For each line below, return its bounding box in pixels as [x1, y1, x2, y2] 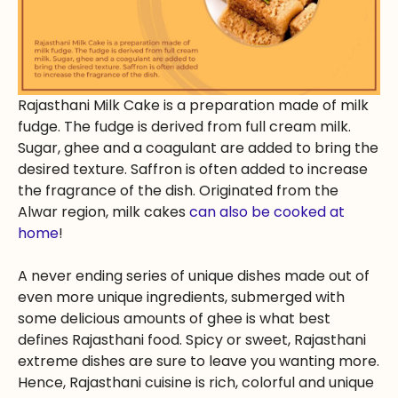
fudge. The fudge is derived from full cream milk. [18, 116, 351, 138]
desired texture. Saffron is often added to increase [18, 159, 368, 180]
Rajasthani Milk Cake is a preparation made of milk [18, 95, 369, 116]
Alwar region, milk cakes [18, 202, 189, 223]
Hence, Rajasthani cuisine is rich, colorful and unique [18, 372, 374, 394]
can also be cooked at [189, 202, 345, 223]
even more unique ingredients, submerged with [18, 287, 345, 308]
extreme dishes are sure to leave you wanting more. [18, 351, 379, 372]
